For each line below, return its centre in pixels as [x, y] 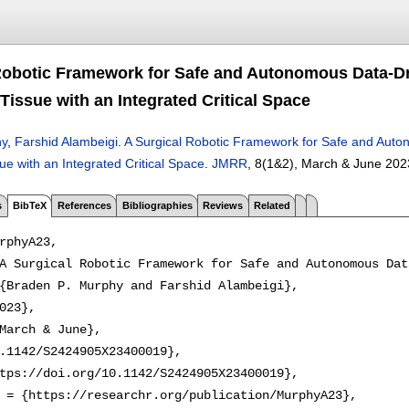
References [84, 205]
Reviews [223, 205]
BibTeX [29, 205]
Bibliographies [157, 205]
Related [273, 205]
